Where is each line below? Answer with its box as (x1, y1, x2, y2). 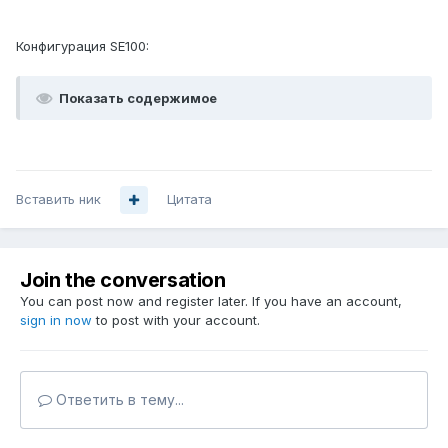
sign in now (20, 312, 92, 329)
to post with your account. (92, 312, 260, 329)
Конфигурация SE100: (16, 38, 149, 55)
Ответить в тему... (52, 391, 184, 409)
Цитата (167, 191, 212, 208)
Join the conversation (20, 268, 226, 293)
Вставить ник (16, 191, 101, 208)
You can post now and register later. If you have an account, (20, 293, 402, 310)
